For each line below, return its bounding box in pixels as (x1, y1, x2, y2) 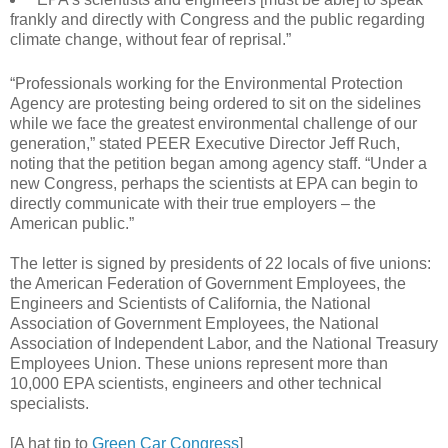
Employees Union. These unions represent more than (10, 355, 388, 373)
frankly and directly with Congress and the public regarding (10, 11, 425, 29)
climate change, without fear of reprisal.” (10, 31, 291, 49)
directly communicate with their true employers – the (10, 195, 376, 213)
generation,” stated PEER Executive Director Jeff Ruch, (10, 135, 400, 153)
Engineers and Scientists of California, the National (10, 295, 371, 313)
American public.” (10, 215, 134, 233)
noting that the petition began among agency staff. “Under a (10, 155, 427, 173)
